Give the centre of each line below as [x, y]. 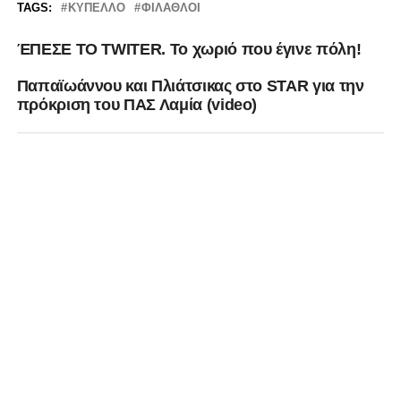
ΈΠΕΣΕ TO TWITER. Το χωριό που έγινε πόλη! [189, 50]
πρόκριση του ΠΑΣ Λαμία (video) [137, 105]
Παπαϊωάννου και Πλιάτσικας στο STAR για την [190, 86]
